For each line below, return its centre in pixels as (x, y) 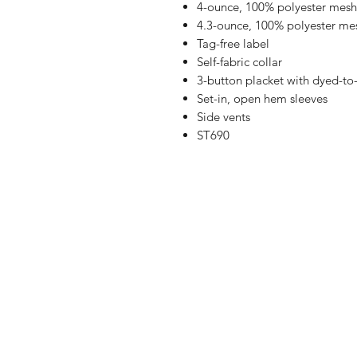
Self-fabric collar (239, 61)
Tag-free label (233, 43)
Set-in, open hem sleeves (262, 98)
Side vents (224, 116)
